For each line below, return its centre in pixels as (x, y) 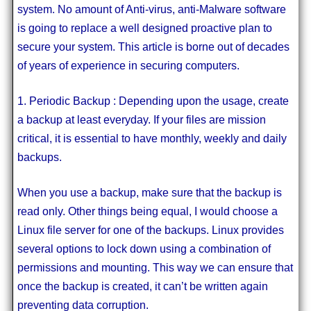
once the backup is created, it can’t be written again (142, 286)
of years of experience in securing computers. (128, 65)
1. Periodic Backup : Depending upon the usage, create (153, 101)
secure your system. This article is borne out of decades (153, 47)
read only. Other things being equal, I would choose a (147, 211)
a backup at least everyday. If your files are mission (141, 119)
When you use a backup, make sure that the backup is (149, 192)
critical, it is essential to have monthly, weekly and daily (152, 138)
